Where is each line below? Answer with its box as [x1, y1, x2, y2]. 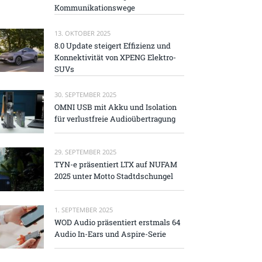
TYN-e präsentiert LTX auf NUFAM [54, 159, 177, 170]
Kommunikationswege [54, 2, 135, 13]
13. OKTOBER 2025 [54, 28, 111, 37]
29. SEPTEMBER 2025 [54, 147, 116, 157]
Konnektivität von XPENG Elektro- [54, 51, 176, 63]
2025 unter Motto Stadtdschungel [54, 171, 173, 182]
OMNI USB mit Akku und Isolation [54, 102, 177, 113]
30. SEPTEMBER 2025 [54, 90, 116, 99]
